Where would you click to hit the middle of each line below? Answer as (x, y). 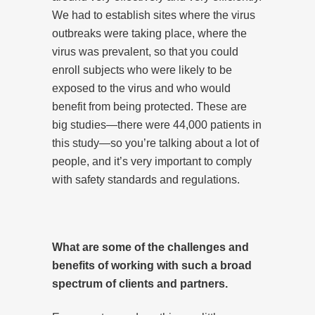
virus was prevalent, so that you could (145, 51)
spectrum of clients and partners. (140, 283)
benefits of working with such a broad (152, 265)
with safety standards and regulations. (146, 179)
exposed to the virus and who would (141, 88)
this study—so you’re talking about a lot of (155, 143)
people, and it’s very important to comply (152, 161)
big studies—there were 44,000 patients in (157, 124)
